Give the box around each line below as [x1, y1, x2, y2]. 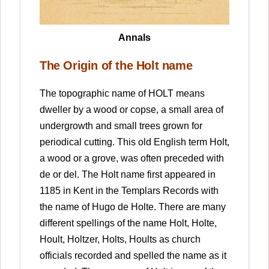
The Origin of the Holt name [40, 58, 193, 72]
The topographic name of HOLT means [40, 88, 205, 98]
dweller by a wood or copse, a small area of [40, 104, 223, 115]
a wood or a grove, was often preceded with [40, 153, 224, 163]
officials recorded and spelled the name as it [40, 250, 226, 261]
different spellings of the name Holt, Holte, [40, 217, 217, 228]
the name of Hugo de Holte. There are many [40, 201, 226, 212]
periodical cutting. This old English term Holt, [40, 136, 229, 147]
